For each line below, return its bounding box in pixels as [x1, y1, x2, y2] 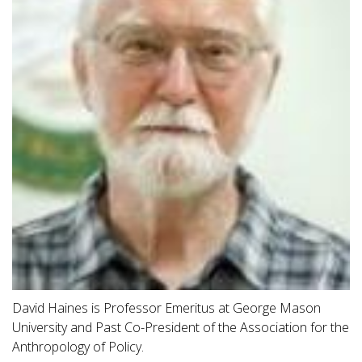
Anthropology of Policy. [12, 337, 144, 356]
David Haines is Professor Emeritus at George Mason [12, 298, 321, 317]
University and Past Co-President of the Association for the [12, 318, 349, 336]
